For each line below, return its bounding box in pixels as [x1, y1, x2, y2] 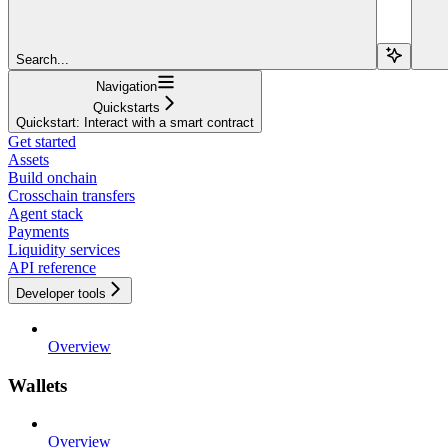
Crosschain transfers [8, 186, 135, 204]
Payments [8, 222, 69, 240]
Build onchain [8, 168, 97, 186]
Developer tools [16, 285, 106, 301]
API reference [8, 258, 96, 276]
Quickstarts [92, 99, 160, 115]
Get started [8, 132, 76, 150]
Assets [8, 150, 49, 168]
